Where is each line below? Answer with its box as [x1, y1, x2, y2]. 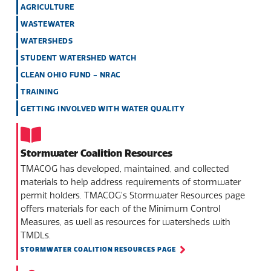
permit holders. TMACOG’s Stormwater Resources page [21, 189, 246, 201]
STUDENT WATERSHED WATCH [21, 53, 137, 62]
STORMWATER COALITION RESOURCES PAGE [21, 245, 176, 253]
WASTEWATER [21, 19, 75, 28]
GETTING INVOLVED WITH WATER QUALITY [21, 103, 185, 113]
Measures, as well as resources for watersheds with [21, 216, 231, 227]
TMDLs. [21, 229, 51, 241]
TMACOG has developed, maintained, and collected [21, 163, 230, 174]
